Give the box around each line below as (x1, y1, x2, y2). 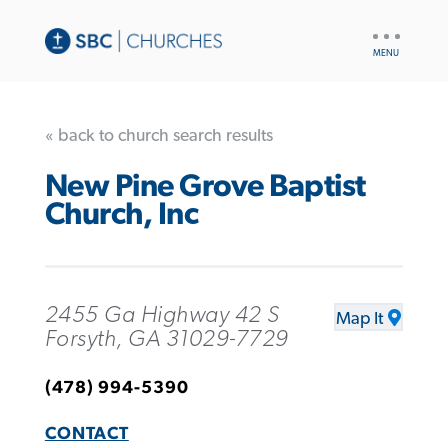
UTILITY (368, 23, 417, 37)
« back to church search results (44, 126, 273, 145)
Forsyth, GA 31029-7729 (44, 326, 289, 351)
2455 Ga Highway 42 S (44, 302, 280, 327)
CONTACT (44, 424, 129, 443)
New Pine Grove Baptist (44, 171, 366, 203)
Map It (336, 309, 384, 328)
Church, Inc (44, 199, 199, 231)
